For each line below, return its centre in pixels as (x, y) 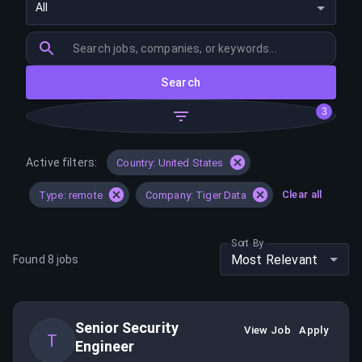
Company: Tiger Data (196, 195)
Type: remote (71, 195)
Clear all (302, 194)
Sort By (248, 243)
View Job (268, 330)
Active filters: (62, 162)
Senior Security (127, 328)
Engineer (105, 346)
